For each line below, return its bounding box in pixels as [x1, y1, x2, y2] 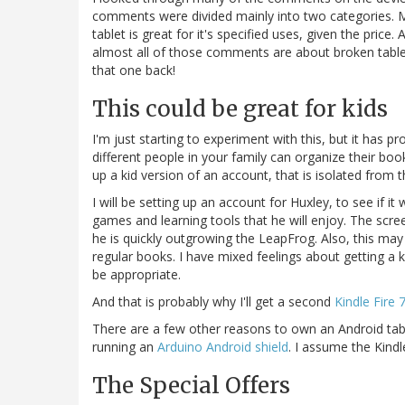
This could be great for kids [92, 95, 388, 124]
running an [92, 338, 157, 356]
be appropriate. [92, 266, 181, 284]
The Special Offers [92, 372, 290, 400]
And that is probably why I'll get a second [92, 293, 334, 311]
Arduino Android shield [157, 338, 288, 356]
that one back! [92, 61, 175, 80]
